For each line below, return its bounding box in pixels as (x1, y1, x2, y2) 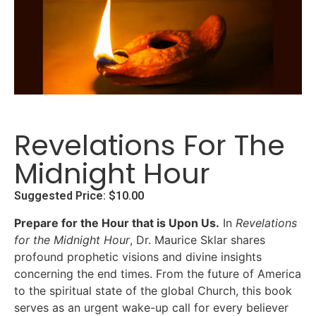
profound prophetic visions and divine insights (14, 250, 262, 265)
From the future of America (152, 267, 301, 281)
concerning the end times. (14, 267, 152, 281)
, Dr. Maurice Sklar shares (130, 233, 265, 248)
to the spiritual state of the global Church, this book (14, 284, 292, 298)
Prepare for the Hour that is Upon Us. (14, 216, 219, 231)
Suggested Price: (14, 188, 109, 202)
